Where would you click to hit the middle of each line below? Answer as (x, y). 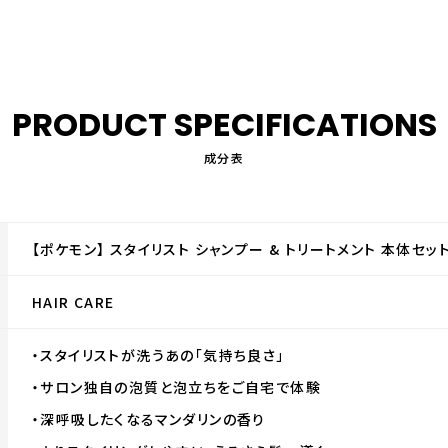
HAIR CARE (73, 302)
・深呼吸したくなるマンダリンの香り (149, 419)
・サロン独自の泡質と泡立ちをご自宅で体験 (176, 387)
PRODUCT (92, 124)
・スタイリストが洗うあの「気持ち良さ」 (158, 355)
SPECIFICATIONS (305, 124)
